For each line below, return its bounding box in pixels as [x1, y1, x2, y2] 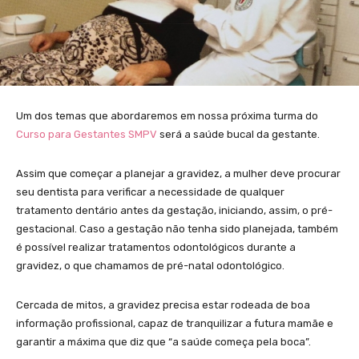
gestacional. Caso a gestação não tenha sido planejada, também [16, 222, 338, 235]
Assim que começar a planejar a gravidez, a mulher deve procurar [16, 167, 341, 179]
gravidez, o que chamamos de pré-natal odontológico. [16, 259, 284, 272]
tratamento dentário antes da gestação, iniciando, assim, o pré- [16, 204, 333, 216]
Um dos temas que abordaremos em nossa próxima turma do [16, 109, 318, 122]
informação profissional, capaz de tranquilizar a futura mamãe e [16, 317, 333, 329]
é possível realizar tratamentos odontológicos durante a [16, 240, 296, 253]
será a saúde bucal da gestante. [157, 127, 320, 140]
